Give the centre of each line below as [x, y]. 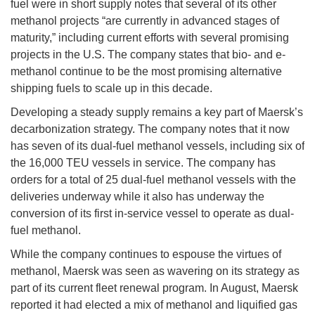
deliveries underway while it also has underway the [137, 197]
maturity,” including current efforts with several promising [150, 38]
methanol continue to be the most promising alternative [146, 72]
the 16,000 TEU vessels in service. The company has [143, 163]
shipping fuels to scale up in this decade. [111, 89]
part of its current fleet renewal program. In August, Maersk [154, 288]
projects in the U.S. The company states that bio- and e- [148, 55]
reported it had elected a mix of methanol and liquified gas [154, 305]
